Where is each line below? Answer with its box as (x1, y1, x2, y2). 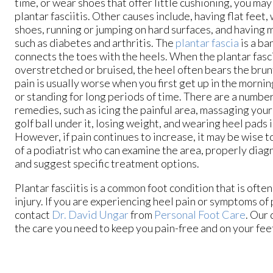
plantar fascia (175, 36, 239, 50)
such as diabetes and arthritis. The (15, 36, 175, 50)
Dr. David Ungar (52, 208, 129, 222)
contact (15, 208, 52, 222)
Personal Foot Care (154, 208, 246, 222)
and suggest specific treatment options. (15, 157, 201, 171)
